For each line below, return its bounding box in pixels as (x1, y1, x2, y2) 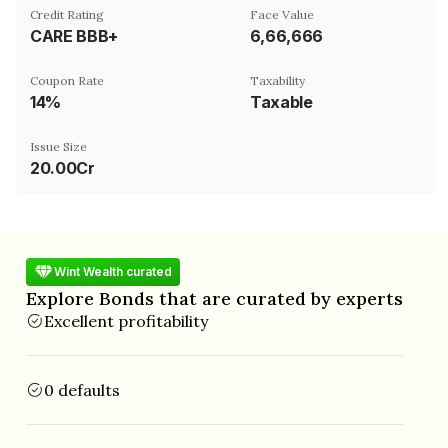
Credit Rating (30, 6, 104, 22)
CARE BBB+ (30, 25, 119, 46)
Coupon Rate (30, 72, 104, 88)
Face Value (250, 6, 314, 22)
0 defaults (44, 379, 120, 400)
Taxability (250, 72, 305, 88)
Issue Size (30, 138, 87, 154)
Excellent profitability (44, 310, 208, 331)
